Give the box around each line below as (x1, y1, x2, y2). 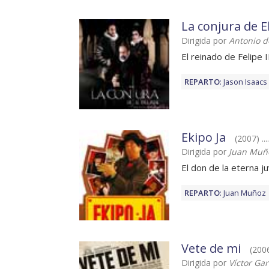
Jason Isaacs (223, 76, 267, 88)
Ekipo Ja (181, 129, 226, 146)
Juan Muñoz (223, 187, 266, 199)
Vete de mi (181, 240, 241, 257)
